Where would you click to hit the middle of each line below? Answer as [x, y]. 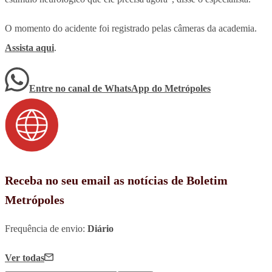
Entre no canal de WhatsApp [90, 88]
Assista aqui [29, 47]
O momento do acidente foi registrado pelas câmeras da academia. [131, 28]
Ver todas [25, 257]
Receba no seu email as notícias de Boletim [116, 180]
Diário [100, 228]
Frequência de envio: [46, 228]
